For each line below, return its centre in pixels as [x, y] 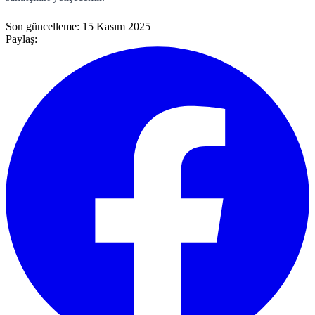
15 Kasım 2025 [116, 26]
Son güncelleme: [44, 26]
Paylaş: [21, 39]
